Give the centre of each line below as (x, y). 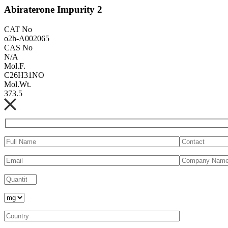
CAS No (18, 47)
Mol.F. (15, 66)
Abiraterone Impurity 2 (53, 9)
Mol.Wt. (18, 84)
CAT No (18, 29)
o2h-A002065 (27, 38)
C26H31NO (24, 75)
